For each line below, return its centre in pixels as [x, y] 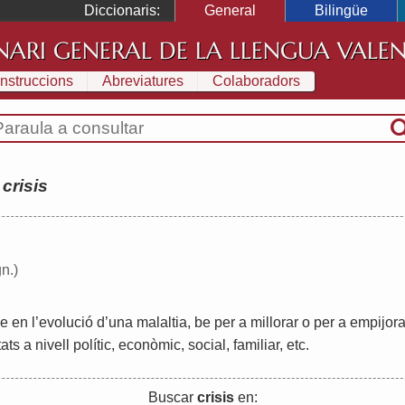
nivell [52, 345]
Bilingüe [341, 10]
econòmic [150, 345]
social [207, 345]
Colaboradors [256, 80]
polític [92, 345]
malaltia [162, 323]
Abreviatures [143, 80]
